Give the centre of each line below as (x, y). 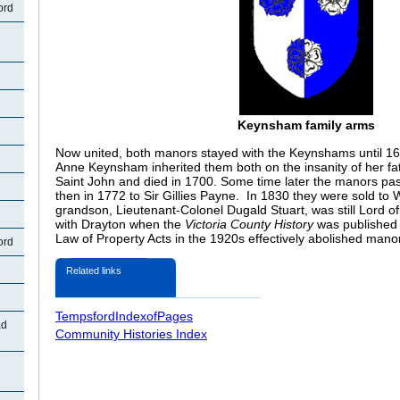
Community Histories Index (131, 333)
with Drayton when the (120, 224)
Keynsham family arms (306, 125)
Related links (94, 270)
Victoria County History (249, 224)
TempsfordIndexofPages (124, 316)
